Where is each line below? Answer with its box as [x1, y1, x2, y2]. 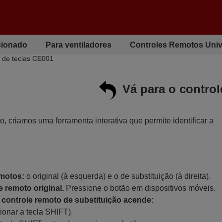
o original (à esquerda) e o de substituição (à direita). [24, 172, 211, 180]
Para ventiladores [46, 40, 112, 49]
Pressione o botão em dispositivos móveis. [63, 184, 216, 192]
